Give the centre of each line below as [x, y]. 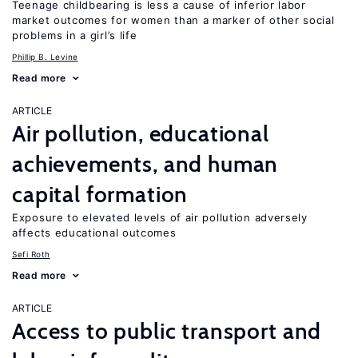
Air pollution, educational [141, 133]
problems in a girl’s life [75, 35]
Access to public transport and [167, 331]
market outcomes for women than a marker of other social [173, 20]
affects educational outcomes [94, 233]
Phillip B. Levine [45, 57]
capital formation [100, 194]
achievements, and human [145, 164]
